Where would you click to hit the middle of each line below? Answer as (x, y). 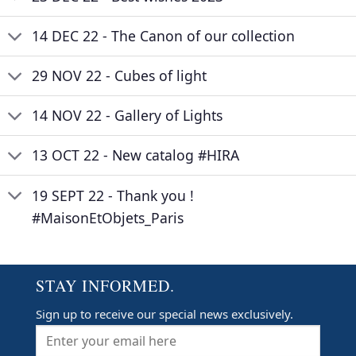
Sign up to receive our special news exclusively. (164, 314)
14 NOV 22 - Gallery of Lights (128, 116)
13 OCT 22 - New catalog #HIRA (136, 155)
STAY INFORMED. (105, 286)
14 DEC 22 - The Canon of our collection (164, 36)
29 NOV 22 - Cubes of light (120, 76)
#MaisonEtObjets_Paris (108, 217)
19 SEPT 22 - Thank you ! (113, 195)
